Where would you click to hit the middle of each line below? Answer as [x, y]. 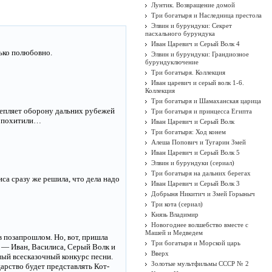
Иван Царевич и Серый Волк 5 [195, 152]
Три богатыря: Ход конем [189, 132]
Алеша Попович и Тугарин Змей [199, 142]
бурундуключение [172, 62]
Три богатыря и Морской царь [196, 243]
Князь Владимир [175, 214]
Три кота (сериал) [177, 204]
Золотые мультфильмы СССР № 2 [200, 263]
